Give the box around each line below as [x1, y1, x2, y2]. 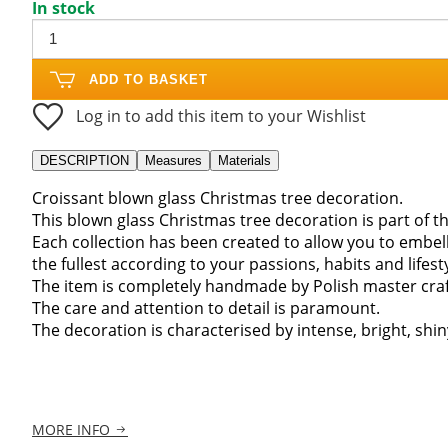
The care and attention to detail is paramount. [32, 296, 380, 319]
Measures [145, 152, 202, 168]
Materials [218, 152, 271, 168]
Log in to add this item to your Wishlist [76, 104, 366, 127]
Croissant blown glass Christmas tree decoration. [32, 186, 403, 209]
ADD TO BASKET [89, 71, 208, 87]
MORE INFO [32, 420, 110, 440]
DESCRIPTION [40, 152, 129, 168]
